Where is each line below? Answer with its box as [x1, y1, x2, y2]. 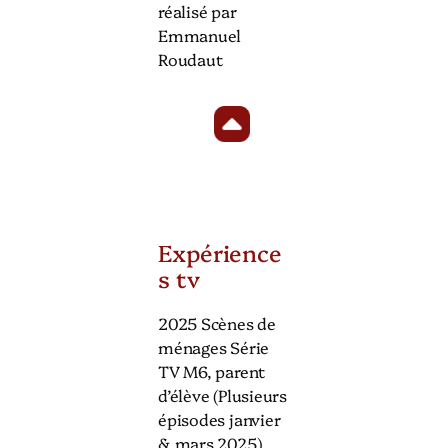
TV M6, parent [158, 359, 266, 382]
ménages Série [158, 335, 270, 358]
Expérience [158, 236, 282, 269]
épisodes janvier [158, 407, 281, 430]
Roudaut [158, 47, 223, 70]
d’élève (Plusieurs [158, 383, 288, 406]
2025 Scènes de [158, 311, 276, 334]
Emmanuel [158, 23, 242, 46]
